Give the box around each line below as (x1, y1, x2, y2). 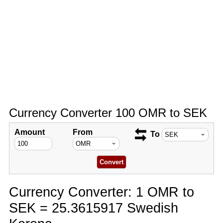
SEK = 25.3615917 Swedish (8, 200, 178, 216)
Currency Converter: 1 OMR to (8, 184, 194, 200)
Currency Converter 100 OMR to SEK (8, 106, 207, 119)
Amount (14, 128, 45, 136)
